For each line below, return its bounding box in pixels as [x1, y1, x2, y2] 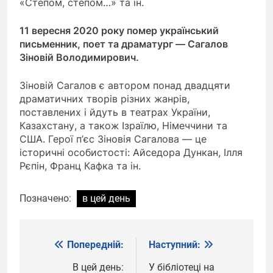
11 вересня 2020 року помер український [19, 24, 219, 37]
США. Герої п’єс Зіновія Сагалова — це [19, 132, 207, 145]
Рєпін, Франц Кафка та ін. [19, 159, 141, 172]
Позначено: [19, 192, 74, 204]
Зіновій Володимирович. [19, 51, 139, 63]
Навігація [31, 239, 96, 257]
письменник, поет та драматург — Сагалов [19, 37, 228, 50]
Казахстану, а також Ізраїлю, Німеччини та [19, 119, 227, 132]
